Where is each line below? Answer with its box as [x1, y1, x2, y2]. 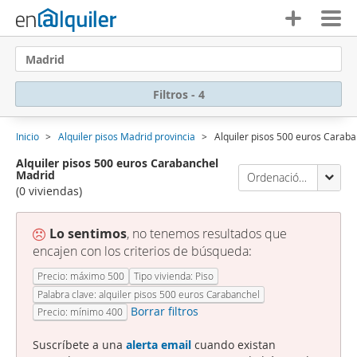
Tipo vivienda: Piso [134, 269, 214, 283]
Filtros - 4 [152, 86, 205, 102]
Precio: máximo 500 [37, 269, 124, 283]
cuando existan [191, 336, 276, 352]
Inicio [16, 130, 39, 143]
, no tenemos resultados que [127, 225, 287, 242]
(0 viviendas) [16, 182, 82, 198]
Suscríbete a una [33, 336, 126, 352]
